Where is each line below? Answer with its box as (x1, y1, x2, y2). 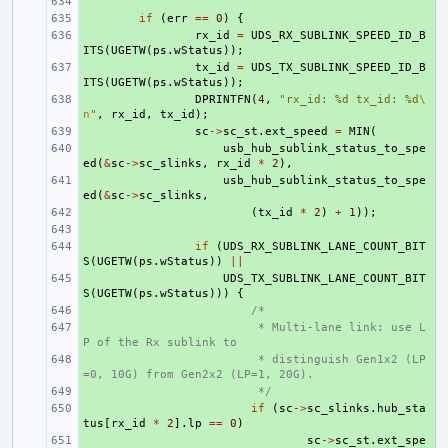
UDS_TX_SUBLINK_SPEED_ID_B (251, 61, 426, 74)
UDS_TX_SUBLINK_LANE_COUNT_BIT (223, 272, 426, 285)
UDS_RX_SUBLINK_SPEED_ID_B (251, 29, 426, 42)
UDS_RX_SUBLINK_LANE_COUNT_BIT (223, 240, 426, 253)
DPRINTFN (195, 93, 251, 106)
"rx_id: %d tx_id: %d (279, 93, 419, 106)
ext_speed (265, 125, 328, 138)
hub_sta (377, 402, 426, 415)
